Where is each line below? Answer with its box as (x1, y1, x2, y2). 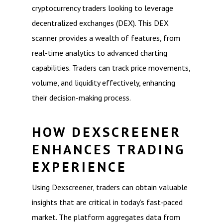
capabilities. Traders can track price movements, (32, 63, 190, 73)
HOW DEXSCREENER (32, 123, 181, 141)
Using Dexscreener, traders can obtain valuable (32, 182, 188, 192)
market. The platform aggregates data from (32, 212, 180, 222)
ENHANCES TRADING (32, 140, 185, 158)
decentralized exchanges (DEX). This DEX (32, 18, 169, 28)
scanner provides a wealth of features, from (32, 33, 180, 43)
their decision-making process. (32, 93, 131, 103)
